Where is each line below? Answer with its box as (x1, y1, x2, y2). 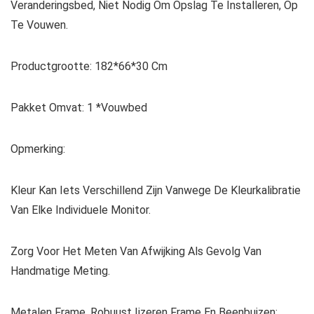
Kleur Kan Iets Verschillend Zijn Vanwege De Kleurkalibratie (11, 184, 301, 198)
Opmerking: (11, 142, 65, 156)
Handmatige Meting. (11, 264, 110, 278)
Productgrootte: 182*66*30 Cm (11, 60, 168, 74)
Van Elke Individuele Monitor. (11, 203, 151, 217)
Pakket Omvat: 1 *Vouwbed (11, 101, 147, 115)
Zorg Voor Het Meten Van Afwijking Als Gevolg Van (11, 245, 261, 259)
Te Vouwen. (11, 18, 68, 32)
